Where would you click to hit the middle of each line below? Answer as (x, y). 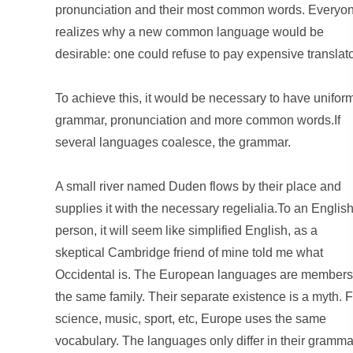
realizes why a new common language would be (190, 32)
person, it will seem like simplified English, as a (186, 230)
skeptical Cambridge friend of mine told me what (189, 252)
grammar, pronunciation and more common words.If (198, 120)
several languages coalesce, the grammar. (173, 142)
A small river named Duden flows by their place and (198, 186)
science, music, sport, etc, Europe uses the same (191, 318)
